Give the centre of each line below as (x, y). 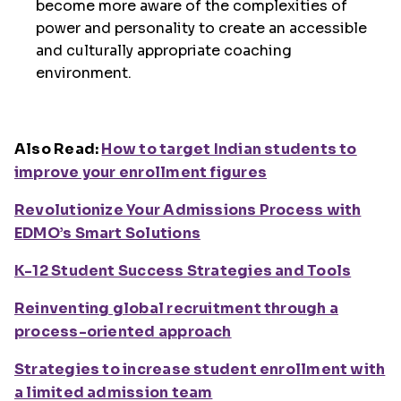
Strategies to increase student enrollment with (200, 369)
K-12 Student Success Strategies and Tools (183, 271)
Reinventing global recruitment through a (177, 308)
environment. (84, 73)
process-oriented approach (123, 332)
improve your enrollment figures (141, 172)
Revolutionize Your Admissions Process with (188, 210)
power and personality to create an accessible (201, 28)
